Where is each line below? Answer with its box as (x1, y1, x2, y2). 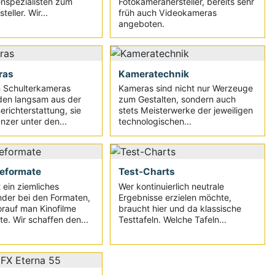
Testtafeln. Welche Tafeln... (118, 214, 227, 225)
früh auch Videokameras (118, 7, 217, 18)
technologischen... (118, 116, 192, 127)
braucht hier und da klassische (118, 203, 242, 214)
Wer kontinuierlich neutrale (118, 180, 225, 192)
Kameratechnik (118, 68, 190, 80)
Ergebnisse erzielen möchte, (118, 192, 232, 203)
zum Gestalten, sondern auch (118, 94, 236, 105)
